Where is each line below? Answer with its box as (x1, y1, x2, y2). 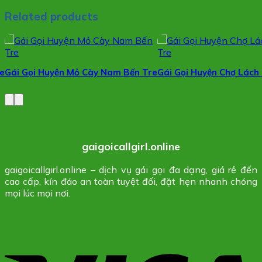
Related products (5, 9, 98, 24)
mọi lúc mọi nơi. (5, 187, 70, 199)
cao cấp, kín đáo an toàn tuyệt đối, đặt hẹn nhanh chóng (5, 175, 257, 187)
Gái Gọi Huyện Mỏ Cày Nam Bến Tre (4, 66, 157, 78)
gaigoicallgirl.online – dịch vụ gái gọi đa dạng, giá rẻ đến (5, 163, 257, 175)
